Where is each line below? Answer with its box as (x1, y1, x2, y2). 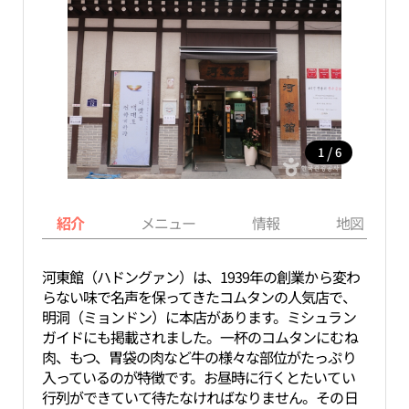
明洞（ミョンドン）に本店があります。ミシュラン (41, 306, 356, 328)
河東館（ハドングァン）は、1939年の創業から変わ (41, 266, 360, 288)
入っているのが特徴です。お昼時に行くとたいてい (41, 366, 355, 388)
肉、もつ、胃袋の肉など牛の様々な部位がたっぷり (41, 346, 356, 368)
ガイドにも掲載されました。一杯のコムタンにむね (41, 326, 358, 348)
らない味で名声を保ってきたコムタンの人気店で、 (41, 286, 356, 308)
